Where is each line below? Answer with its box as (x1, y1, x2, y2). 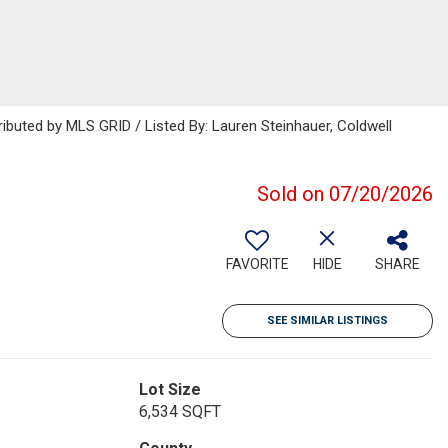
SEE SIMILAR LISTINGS (267, 314, 388, 327)
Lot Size (138, 380, 201, 399)
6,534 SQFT (138, 402, 221, 421)
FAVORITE (225, 256, 289, 272)
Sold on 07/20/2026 (257, 182, 433, 206)
